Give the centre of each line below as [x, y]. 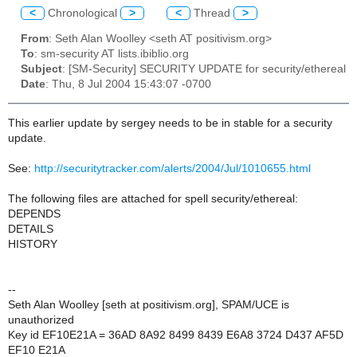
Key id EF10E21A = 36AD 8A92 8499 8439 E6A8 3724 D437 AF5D [176, 335]
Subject [41, 69]
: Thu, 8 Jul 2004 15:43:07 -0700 [128, 84]
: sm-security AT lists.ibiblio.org [112, 54]
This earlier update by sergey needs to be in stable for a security [170, 123]
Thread [212, 13]
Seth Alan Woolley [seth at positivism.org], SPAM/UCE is [149, 304]
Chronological [82, 13]
